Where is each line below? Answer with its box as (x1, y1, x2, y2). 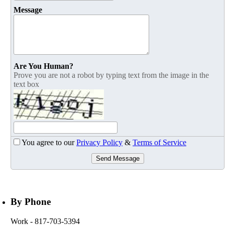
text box (14, 80, 39, 89)
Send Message (95, 155, 140, 163)
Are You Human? (14, 62, 73, 71)
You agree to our (22, 138, 76, 147)
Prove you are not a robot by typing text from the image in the (14, 71, 209, 80)
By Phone (11, 196, 51, 207)
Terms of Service (133, 138, 186, 147)
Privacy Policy (76, 138, 123, 147)
